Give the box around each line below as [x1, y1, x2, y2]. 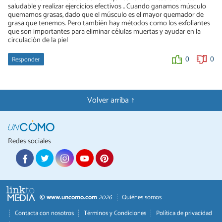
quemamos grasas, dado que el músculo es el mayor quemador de [8, 8, 204, 21]
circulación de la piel [8, 34, 68, 46]
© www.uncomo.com [40, 192, 98, 203]
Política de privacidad [156, 208, 212, 219]
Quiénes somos [122, 192, 162, 203]
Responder [12, 54, 40, 65]
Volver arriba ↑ [87, 93, 135, 107]
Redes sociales [8, 135, 51, 147]
